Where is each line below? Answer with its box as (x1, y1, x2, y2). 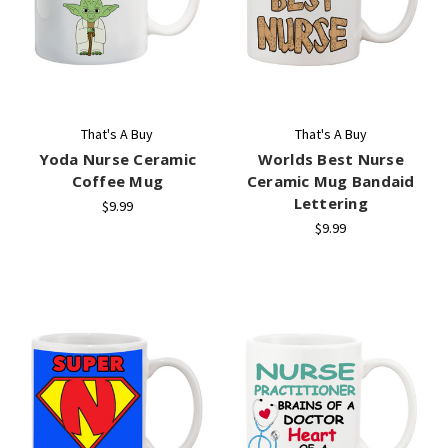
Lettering (293, 193, 368, 214)
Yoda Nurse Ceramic (38, 149, 196, 170)
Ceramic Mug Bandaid (246, 171, 415, 192)
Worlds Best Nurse (257, 149, 404, 170)
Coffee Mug (71, 171, 163, 192)
